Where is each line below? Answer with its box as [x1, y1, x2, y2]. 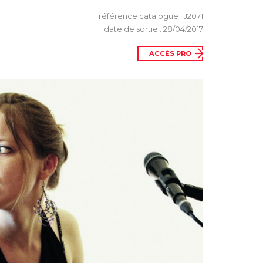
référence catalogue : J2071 [99, 12, 203, 21]
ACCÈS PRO [149, 49, 191, 58]
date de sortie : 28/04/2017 [104, 25, 203, 34]
